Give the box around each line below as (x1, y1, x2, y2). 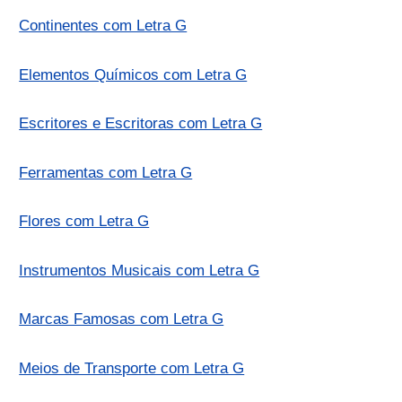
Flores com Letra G (19, 213, 150, 231)
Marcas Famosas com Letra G (19, 310, 224, 328)
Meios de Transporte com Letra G (19, 359, 245, 377)
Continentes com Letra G (19, 17, 188, 35)
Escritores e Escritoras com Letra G (19, 115, 263, 133)
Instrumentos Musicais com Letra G (19, 261, 260, 279)
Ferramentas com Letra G (19, 163, 193, 181)
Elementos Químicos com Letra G (19, 66, 248, 83)
